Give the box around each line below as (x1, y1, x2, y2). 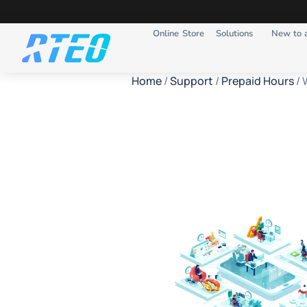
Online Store (153, 27, 204, 40)
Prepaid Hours (221, 73, 294, 88)
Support (170, 73, 213, 88)
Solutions (215, 27, 253, 40)
